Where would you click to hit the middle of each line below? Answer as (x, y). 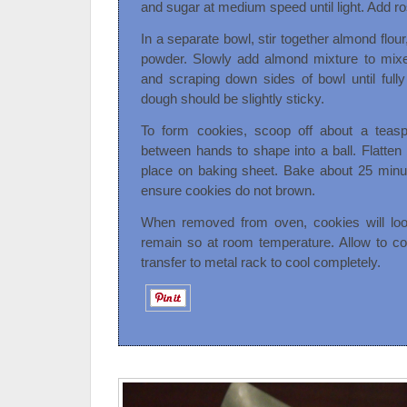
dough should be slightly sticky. (233, 99)
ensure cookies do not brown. (228, 191)
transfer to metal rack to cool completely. (261, 263)
